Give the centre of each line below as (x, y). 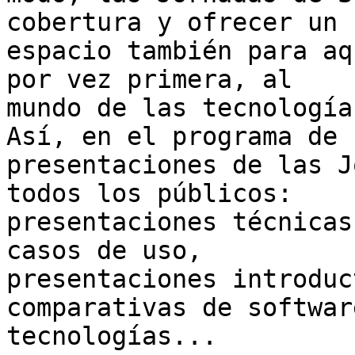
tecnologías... (112, 336)
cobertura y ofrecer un (179, 23)
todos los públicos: (157, 194)
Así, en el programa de (179, 137)
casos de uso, (112, 251)
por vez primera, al (157, 80)
